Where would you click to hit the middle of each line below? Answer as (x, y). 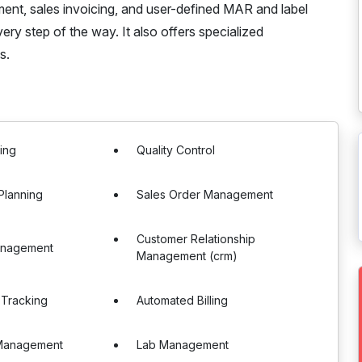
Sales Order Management (205, 194)
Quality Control (176, 150)
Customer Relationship (196, 239)
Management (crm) (187, 256)
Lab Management (183, 345)
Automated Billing (183, 300)
